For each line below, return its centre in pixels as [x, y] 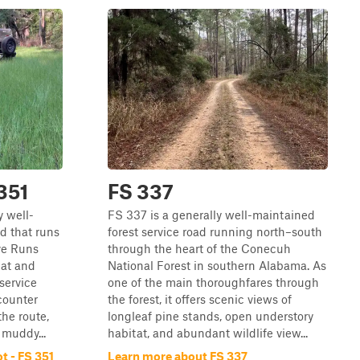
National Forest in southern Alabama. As [217, 265]
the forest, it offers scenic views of [200, 299]
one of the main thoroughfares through [213, 282]
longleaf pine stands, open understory [211, 316]
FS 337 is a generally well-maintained [211, 215]
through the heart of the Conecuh [199, 248]
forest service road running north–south [215, 231]
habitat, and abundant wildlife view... [208, 333]
